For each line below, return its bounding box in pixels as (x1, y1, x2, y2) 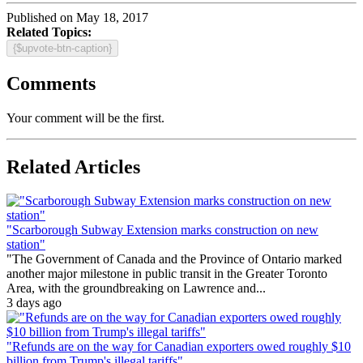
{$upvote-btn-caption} (13, 41, 112, 54)
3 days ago (6, 296, 62, 310)
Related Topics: (6, 24, 92, 39)
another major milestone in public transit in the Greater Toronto (6, 267, 327, 281)
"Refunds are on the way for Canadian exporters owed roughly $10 (6, 340, 351, 354)
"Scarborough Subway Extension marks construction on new (6, 223, 318, 237)
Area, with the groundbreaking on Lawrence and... (6, 281, 266, 296)
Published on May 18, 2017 (6, 10, 148, 24)
